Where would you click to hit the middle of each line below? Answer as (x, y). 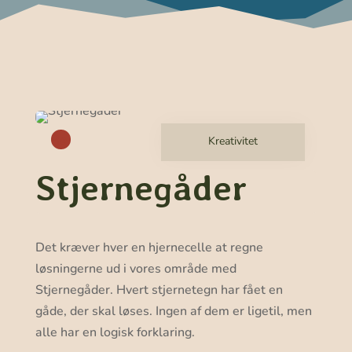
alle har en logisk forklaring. (115, 332)
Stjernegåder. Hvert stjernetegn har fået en (159, 290)
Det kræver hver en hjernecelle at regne (149, 247)
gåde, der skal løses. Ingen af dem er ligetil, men (173, 311)
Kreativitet (233, 141)
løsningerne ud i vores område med (136, 269)
